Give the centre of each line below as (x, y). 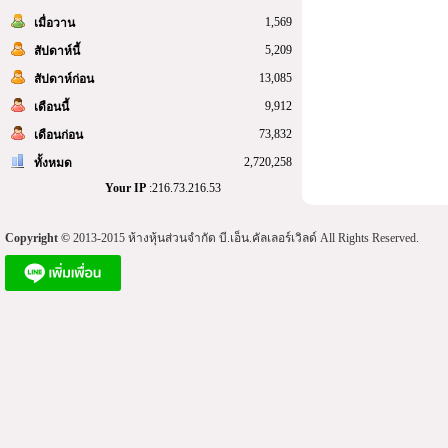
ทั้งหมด (53, 163)
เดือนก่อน (58, 135)
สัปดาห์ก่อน (64, 79)
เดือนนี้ (51, 107)
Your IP (125, 188)
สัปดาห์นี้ (57, 51)
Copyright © (37, 238)
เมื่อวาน (54, 23)
